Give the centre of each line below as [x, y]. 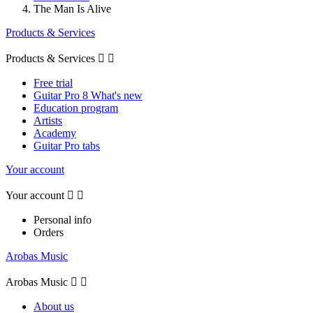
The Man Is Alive [72, 8]
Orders [49, 232]
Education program [76, 108]
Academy [55, 133]
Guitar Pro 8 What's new [88, 95]
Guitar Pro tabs [67, 145]
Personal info [63, 219]
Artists [48, 120]
